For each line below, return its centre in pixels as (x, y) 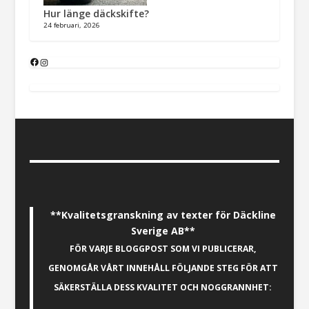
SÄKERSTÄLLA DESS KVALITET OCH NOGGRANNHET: (163, 288)
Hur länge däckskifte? (96, 14)
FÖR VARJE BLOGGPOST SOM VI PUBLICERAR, (163, 249)
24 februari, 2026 (71, 26)
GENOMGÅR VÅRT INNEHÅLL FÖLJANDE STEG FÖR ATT (163, 268)
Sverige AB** (163, 231)
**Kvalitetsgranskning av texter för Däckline (163, 215)
